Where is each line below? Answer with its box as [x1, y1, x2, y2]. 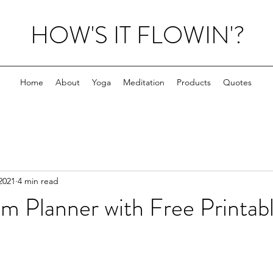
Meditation [123, 77, 165, 88]
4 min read [18, 175, 58, 186]
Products [177, 77, 211, 88]
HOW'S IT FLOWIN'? [30, 18, 245, 52]
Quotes [223, 77, 252, 88]
